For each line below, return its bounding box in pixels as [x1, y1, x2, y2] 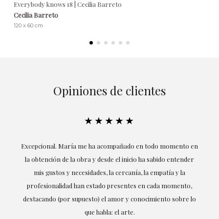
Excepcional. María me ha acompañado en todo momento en [21, 141, 198, 150]
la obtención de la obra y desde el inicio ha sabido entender [25, 154, 194, 163]
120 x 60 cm [14, 22, 43, 29]
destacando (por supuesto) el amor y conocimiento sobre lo [23, 194, 196, 203]
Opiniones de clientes [53, 82, 166, 98]
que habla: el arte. [84, 207, 135, 216]
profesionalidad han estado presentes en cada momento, [27, 181, 192, 190]
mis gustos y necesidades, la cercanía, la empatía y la [34, 168, 185, 176]
